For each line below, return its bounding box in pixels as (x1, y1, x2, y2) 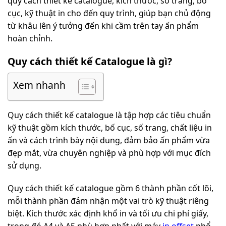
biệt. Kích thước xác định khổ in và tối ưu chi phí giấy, (8, 208, 208, 219)
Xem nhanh (13, 78, 66, 92)
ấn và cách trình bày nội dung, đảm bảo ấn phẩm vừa (8, 134, 210, 146)
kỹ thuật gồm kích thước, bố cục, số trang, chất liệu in (8, 122, 212, 133)
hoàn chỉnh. (8, 33, 52, 44)
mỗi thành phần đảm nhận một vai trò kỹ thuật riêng (8, 195, 209, 207)
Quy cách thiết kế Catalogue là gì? (8, 54, 172, 69)
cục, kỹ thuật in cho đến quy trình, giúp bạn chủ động (8, 8, 211, 19)
